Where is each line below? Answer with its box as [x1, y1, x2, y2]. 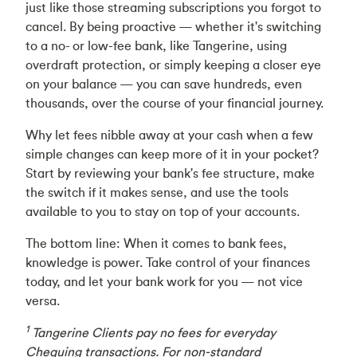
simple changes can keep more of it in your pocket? [25, 146, 319, 162]
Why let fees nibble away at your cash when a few [25, 127, 313, 143]
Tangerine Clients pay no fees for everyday [32, 324, 276, 340]
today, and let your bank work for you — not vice [25, 273, 303, 289]
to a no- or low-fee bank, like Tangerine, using [25, 37, 287, 53]
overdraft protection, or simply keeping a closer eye [25, 57, 321, 73]
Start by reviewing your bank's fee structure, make [25, 165, 315, 181]
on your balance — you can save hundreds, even [25, 76, 302, 92]
